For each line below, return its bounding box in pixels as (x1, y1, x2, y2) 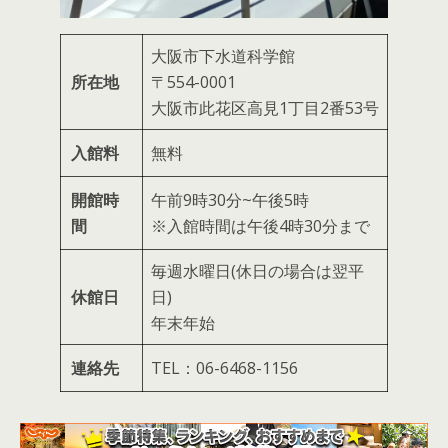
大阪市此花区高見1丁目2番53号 (151, 97, 379, 120)
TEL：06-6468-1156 (151, 357, 298, 380)
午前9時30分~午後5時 (151, 189, 309, 212)
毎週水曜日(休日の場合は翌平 (151, 260, 364, 283)
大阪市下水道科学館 (151, 45, 295, 68)
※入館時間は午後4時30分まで (151, 215, 370, 238)
